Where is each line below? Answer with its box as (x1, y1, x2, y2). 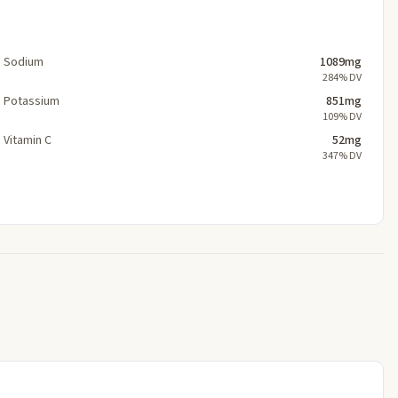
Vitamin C (4, 131, 52, 149)
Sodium (4, 52, 44, 71)
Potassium (4, 92, 60, 110)
